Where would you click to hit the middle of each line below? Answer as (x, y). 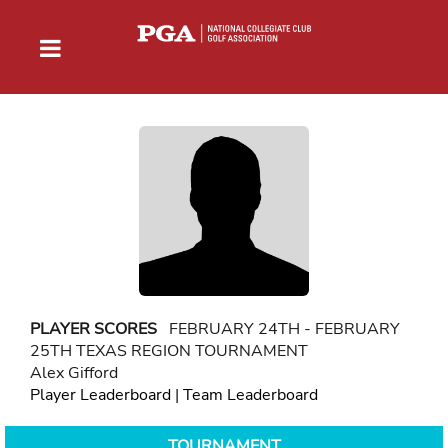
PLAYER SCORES (93, 328)
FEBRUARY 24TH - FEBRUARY (278, 328)
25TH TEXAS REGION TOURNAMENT (169, 350)
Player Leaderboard (100, 394)
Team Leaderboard (250, 394)
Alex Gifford (74, 372)
